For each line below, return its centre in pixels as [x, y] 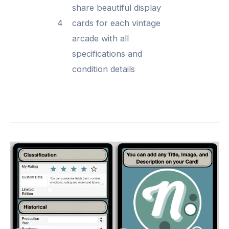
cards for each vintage [117, 23]
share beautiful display [117, 8]
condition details [104, 69]
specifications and [107, 54]
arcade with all [101, 39]
